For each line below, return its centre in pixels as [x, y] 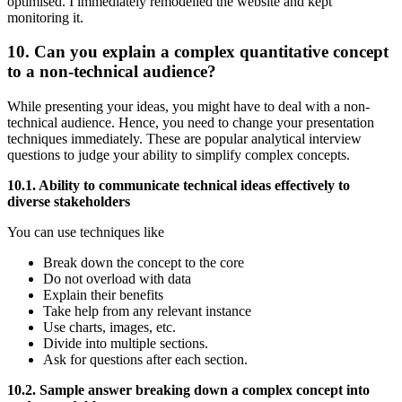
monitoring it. [47, 17]
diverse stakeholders [69, 202]
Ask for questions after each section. [145, 360]
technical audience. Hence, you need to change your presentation [191, 123]
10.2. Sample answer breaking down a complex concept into [188, 390]
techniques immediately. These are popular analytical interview [184, 139]
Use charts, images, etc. [109, 328]
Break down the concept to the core [144, 263]
